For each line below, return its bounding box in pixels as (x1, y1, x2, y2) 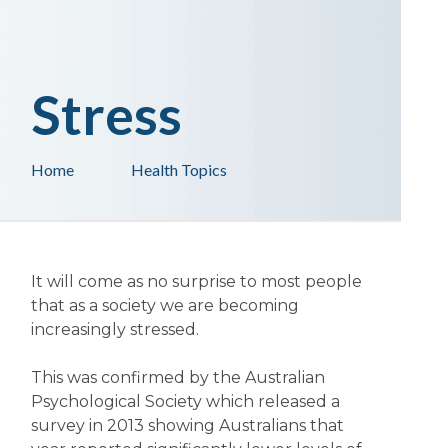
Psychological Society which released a (30, 392, 340, 411)
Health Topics (130, 160, 227, 179)
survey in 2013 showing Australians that (30, 416, 344, 435)
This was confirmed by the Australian (30, 368, 325, 387)
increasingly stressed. (30, 320, 199, 339)
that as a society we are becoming (30, 296, 299, 315)
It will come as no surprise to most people (30, 272, 362, 291)
